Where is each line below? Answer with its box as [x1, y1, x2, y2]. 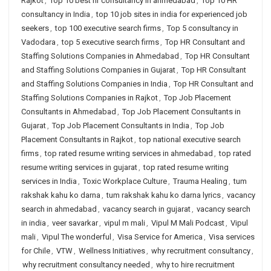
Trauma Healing [173, 177, 227, 186]
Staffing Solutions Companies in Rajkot [21, 93, 158, 102]
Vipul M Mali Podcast [151, 218, 224, 227]
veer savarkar [52, 218, 98, 227]
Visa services [209, 232, 255, 241]
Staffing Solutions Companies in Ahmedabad [21, 51, 179, 60]
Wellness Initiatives [79, 246, 145, 255]
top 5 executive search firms [62, 38, 159, 47]
